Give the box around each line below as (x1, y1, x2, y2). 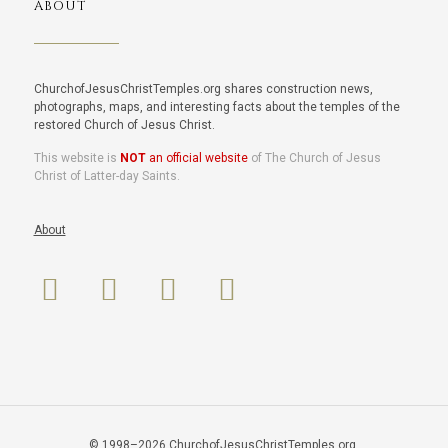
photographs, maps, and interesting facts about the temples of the (33, 100, 400, 114)
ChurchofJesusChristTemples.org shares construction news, (33, 82, 373, 96)
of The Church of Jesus (247, 151, 381, 165)
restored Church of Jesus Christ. (33, 118, 215, 132)
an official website (145, 151, 248, 165)
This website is (33, 151, 120, 165)
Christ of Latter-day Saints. (33, 169, 180, 183)
